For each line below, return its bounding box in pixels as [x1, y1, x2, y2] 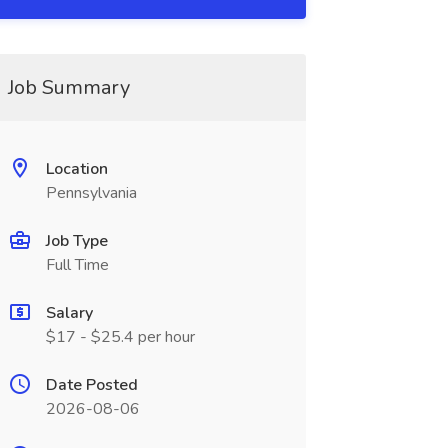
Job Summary [7, 74, 130, 101]
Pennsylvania [45, 182, 137, 204]
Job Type [45, 230, 108, 252]
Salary [45, 302, 93, 324]
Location [45, 158, 108, 180]
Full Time [45, 254, 109, 276]
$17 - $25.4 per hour [45, 326, 195, 348]
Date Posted [45, 374, 138, 396]
